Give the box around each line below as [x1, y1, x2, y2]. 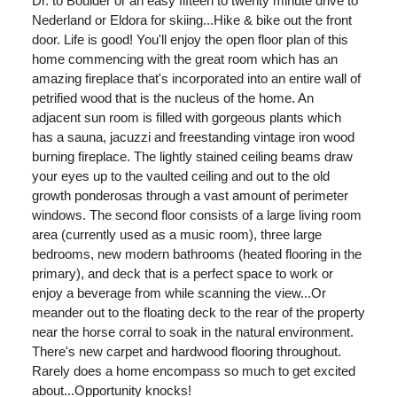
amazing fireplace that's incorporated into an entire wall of [32, 71, 361, 87]
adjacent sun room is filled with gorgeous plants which [32, 110, 341, 126]
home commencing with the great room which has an [32, 51, 338, 67]
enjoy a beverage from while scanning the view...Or [32, 285, 326, 301]
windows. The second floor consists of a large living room [32, 207, 362, 223]
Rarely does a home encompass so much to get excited [32, 363, 355, 379]
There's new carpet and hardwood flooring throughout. [32, 344, 341, 360]
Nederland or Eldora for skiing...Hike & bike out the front [32, 12, 352, 28]
